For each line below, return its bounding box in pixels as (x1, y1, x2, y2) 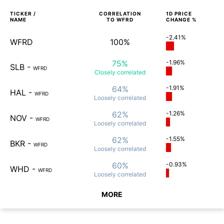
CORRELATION (99, 10, 141, 16)
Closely (94, 68, 115, 76)
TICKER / (10, 10, 36, 16)
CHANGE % (166, 16, 197, 22)
